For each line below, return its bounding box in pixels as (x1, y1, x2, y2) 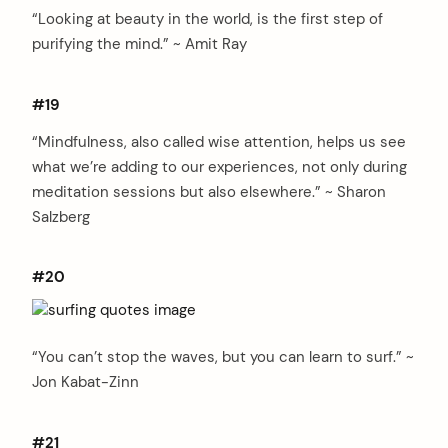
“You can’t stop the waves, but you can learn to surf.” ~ (32, 347, 414, 368)
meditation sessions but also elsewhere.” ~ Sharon (32, 181, 386, 202)
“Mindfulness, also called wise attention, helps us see (32, 131, 406, 152)
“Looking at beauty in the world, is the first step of (32, 8, 383, 29)
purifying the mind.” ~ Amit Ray (32, 33, 247, 54)
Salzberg (32, 206, 90, 227)
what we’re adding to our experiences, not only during (32, 156, 407, 177)
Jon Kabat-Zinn (32, 372, 139, 393)
